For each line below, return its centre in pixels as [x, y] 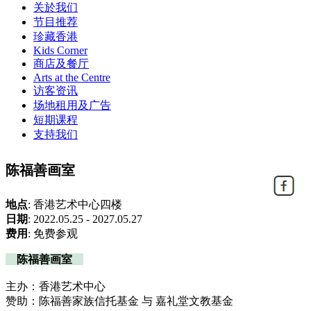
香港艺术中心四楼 [79, 205]
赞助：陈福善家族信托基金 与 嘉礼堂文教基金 [119, 301]
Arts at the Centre [72, 77]
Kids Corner [60, 50]
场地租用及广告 [72, 105]
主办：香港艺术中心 [56, 287]
